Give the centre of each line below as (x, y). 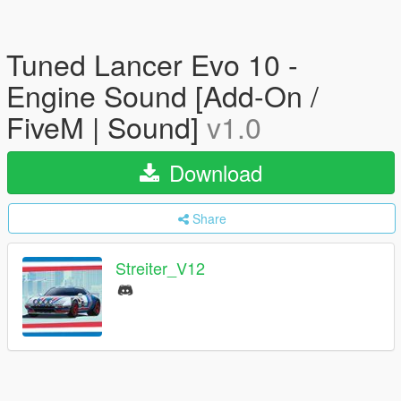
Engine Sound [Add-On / (162, 95)
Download (213, 172)
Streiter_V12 (160, 268)
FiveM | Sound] (107, 126)
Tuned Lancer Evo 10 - (152, 64)
